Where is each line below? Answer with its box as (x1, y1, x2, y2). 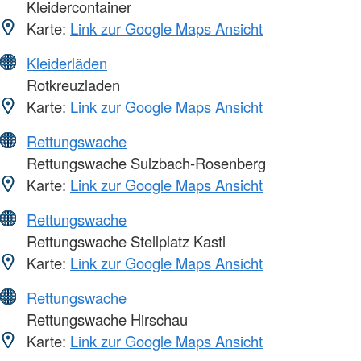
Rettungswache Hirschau (23, 309, 188, 330)
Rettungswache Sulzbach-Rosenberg (23, 152, 266, 174)
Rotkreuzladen (23, 74, 120, 96)
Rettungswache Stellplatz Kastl (23, 230, 226, 252)
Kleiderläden (27, 52, 107, 74)
